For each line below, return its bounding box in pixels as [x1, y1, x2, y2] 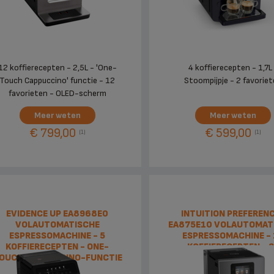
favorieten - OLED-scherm [8, 88, 106, 99]
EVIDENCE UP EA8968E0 [6, 208, 109, 220]
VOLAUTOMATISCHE [15, 219, 100, 231]
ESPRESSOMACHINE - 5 [9, 230, 106, 242]
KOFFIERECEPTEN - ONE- [6, 241, 109, 253]
